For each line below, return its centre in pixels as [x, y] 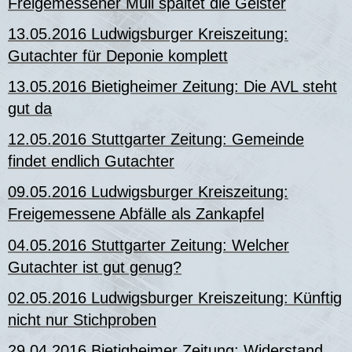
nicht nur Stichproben [82, 319]
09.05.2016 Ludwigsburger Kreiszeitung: [148, 192]
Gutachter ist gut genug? [95, 267]
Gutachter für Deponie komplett [118, 55]
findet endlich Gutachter [91, 161]
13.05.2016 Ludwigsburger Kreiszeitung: [148, 33]
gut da [30, 109]
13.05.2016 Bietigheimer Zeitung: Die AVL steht [172, 87]
